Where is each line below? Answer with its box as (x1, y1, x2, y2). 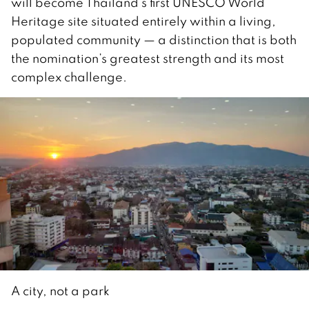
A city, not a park (11, 283, 110, 299)
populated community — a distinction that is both (11, 31, 297, 48)
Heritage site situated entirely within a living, (11, 12, 276, 29)
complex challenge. (11, 68, 127, 85)
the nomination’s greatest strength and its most (11, 50, 284, 66)
